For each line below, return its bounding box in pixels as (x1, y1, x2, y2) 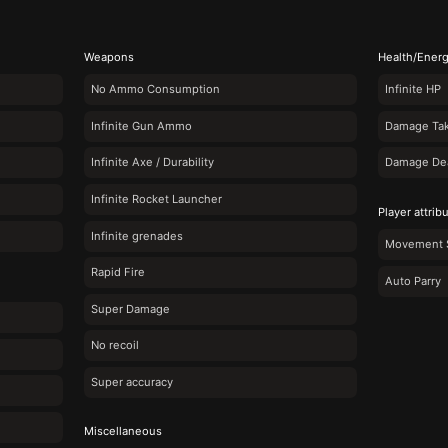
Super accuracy (90, 374, 173, 389)
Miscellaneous (83, 424, 162, 439)
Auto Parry (384, 273, 441, 288)
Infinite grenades (90, 228, 183, 243)
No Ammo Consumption (90, 82, 220, 97)
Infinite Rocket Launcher (90, 191, 222, 206)
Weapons (83, 49, 134, 64)
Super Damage (90, 301, 170, 316)
